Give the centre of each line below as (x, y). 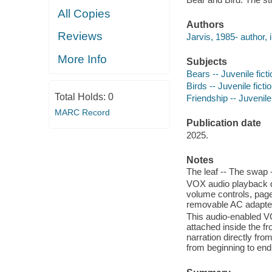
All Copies (84, 13)
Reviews (80, 36)
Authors (205, 25)
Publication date (223, 123)
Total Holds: (81, 97)
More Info (83, 59)
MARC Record (82, 112)
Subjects (206, 62)
